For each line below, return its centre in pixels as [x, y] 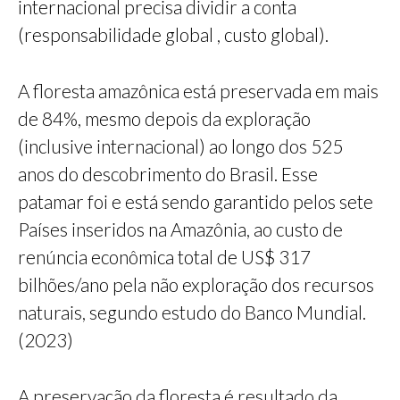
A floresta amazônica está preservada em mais [198, 91]
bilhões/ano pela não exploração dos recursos [196, 285]
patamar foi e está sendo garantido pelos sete [196, 202]
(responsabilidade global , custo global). [173, 35]
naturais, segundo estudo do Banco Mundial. [192, 312]
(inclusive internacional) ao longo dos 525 [180, 146]
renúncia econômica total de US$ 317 [164, 257]
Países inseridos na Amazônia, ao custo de [180, 229]
